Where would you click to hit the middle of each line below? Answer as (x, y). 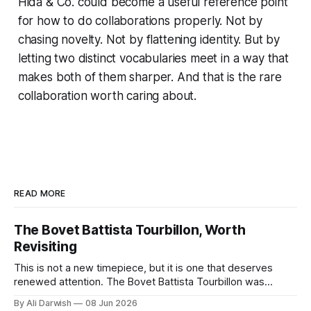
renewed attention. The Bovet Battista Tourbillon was (60, 282)
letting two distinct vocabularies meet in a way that (153, 59)
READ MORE (40, 194)
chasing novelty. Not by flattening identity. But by (149, 40)
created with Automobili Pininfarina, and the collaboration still (155, 296)
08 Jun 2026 (111, 303)
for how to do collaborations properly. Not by (140, 21)
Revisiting (45, 247)
